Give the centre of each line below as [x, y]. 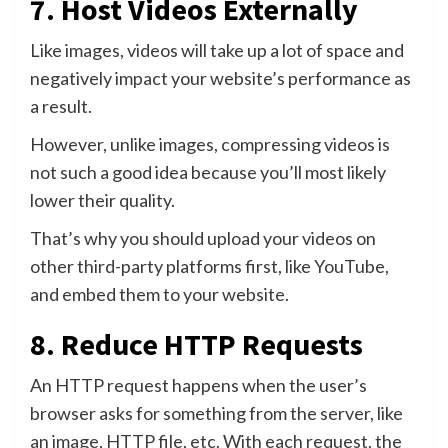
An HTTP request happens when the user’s [198, 384]
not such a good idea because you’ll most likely [208, 171]
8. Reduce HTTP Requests [196, 343]
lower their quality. [102, 199]
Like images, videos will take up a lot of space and [217, 49]
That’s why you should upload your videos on [203, 237]
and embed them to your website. [159, 293]
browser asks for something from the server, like [216, 412]
